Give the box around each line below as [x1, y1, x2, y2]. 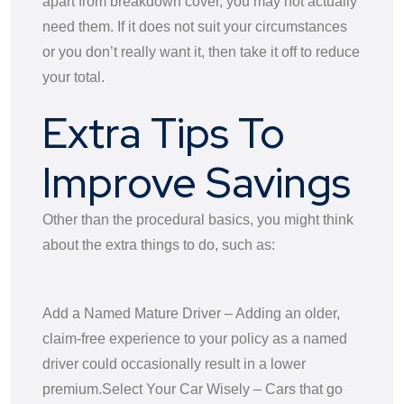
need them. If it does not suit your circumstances [42, 18, 347, 34]
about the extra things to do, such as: [42, 236, 275, 252]
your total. [42, 69, 105, 85]
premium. [42, 381, 102, 397]
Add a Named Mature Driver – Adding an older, [42, 305, 340, 321]
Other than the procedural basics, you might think [42, 211, 353, 227]
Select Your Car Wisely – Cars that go [102, 381, 343, 397]
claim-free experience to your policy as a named [42, 330, 347, 346]
